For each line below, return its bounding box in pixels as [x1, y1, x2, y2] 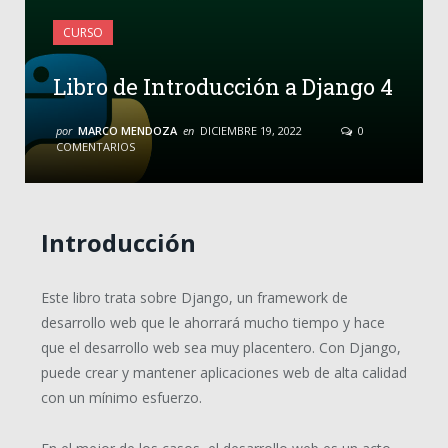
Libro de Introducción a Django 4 [53, 71, 393, 101]
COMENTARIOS [56, 138, 135, 154]
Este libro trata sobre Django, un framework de [40, 287, 348, 307]
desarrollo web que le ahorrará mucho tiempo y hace [40, 312, 385, 332]
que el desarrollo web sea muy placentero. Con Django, [40, 337, 401, 357]
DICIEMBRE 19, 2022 [200, 122, 302, 138]
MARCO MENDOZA [78, 122, 177, 138]
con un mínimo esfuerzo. [40, 387, 202, 407]
